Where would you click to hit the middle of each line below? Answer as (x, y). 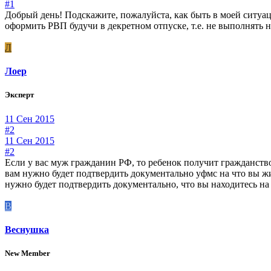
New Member (28, 253)
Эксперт (19, 95)
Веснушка (27, 229)
